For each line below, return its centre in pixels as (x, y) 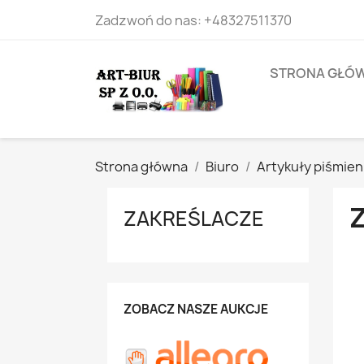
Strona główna (141, 167)
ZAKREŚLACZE (194, 219)
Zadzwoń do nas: (149, 20)
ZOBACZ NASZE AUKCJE (196, 309)
